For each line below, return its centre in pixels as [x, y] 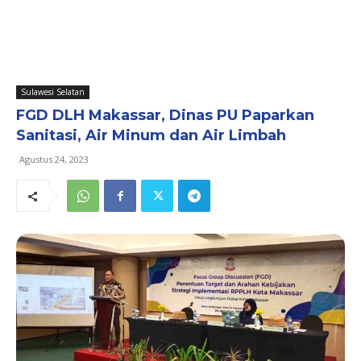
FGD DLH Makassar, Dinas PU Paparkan [165, 115]
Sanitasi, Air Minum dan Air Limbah [151, 135]
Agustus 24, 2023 [54, 159]
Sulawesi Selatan [53, 92]
